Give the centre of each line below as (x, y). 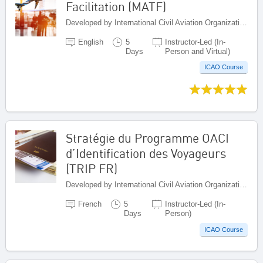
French (90, 204)
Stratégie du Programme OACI (147, 138)
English (91, 42)
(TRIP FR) (92, 169)
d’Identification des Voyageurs (146, 154)
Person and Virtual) (197, 51)
